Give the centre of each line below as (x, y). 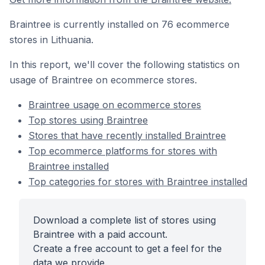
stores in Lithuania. (51, 40)
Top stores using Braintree (88, 120)
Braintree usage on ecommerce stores (115, 105)
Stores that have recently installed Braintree (127, 135)
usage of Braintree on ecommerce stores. (103, 80)
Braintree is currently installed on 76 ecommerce (119, 24)
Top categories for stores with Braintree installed (138, 182)
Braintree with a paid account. (100, 234)
